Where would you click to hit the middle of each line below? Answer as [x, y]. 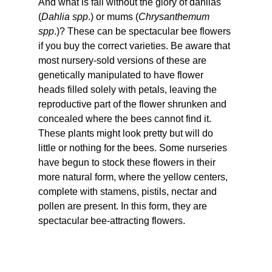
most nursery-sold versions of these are [123, 61]
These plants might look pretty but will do [127, 134]
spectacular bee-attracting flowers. [114, 221]
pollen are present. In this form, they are [124, 206]
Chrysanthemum [175, 17]
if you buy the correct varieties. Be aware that [135, 46]
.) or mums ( [113, 17]
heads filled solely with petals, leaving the [128, 90]
